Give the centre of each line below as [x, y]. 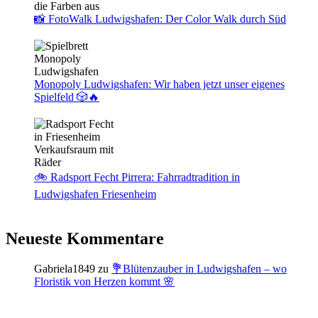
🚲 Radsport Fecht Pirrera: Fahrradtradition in [137, 177]
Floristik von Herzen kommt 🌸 [104, 281]
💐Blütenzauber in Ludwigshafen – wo [199, 268]
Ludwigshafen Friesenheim [95, 194]
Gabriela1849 [65, 268]
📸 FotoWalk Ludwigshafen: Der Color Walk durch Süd [160, 18]
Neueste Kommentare [85, 238]
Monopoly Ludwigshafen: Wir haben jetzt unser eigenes [159, 84]
